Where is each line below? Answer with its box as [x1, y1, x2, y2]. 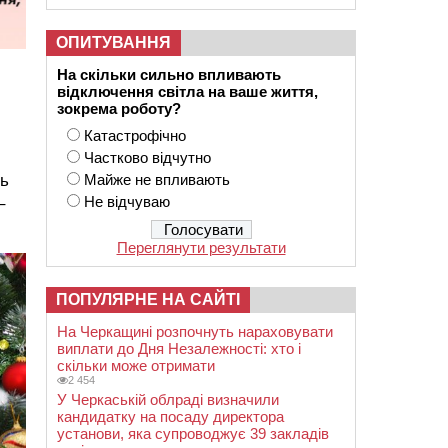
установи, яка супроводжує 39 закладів [57, 425, 329, 442]
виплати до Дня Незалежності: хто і [57, 340, 301, 357]
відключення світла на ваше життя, [57, 83, 318, 100]
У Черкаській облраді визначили [57, 391, 279, 408]
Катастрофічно [84, 127, 186, 144]
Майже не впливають [84, 171, 230, 188]
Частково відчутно [84, 149, 211, 166]
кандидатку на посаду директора [57, 408, 284, 425]
